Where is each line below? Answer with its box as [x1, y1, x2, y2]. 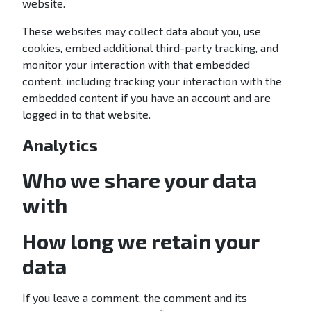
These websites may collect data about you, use [22, 24, 261, 37]
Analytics [22, 135, 98, 155]
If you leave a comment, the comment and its [22, 291, 247, 304]
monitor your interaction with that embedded [22, 58, 250, 71]
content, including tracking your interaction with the [22, 74, 282, 87]
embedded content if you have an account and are [22, 91, 271, 104]
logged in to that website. [22, 108, 151, 121]
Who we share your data [22, 167, 257, 192]
